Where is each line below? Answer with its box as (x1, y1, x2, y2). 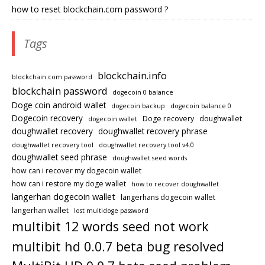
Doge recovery (143, 113, 194, 124)
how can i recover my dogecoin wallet (12, 165, 141, 176)
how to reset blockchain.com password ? (12, 3, 168, 15)
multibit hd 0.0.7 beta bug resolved (12, 237, 224, 255)
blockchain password (12, 84, 107, 98)
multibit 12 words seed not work (12, 217, 209, 235)
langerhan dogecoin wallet (12, 190, 115, 202)
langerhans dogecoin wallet (121, 192, 215, 202)
